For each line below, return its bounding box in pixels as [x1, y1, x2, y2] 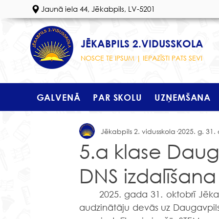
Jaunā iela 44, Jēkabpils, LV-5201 [41, 4, 155, 14]
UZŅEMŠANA [154, 91, 211, 103]
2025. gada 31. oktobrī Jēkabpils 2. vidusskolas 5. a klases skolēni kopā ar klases [79, 189, 100, 199]
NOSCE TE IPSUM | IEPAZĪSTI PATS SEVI [81, 53, 202, 63]
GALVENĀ [36, 91, 81, 103]
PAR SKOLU [92, 91, 143, 103]
